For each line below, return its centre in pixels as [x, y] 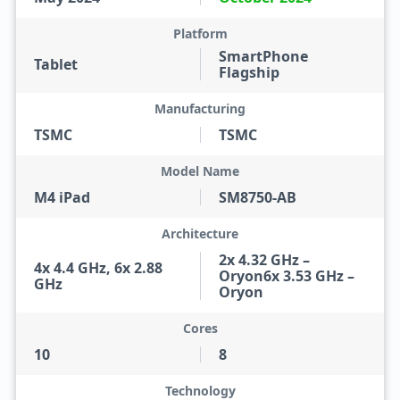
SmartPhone [263, 56]
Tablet [55, 64]
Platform [200, 33]
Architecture [200, 233]
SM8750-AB [258, 197]
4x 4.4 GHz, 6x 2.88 [98, 268]
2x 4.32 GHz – [264, 260]
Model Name [200, 171]
